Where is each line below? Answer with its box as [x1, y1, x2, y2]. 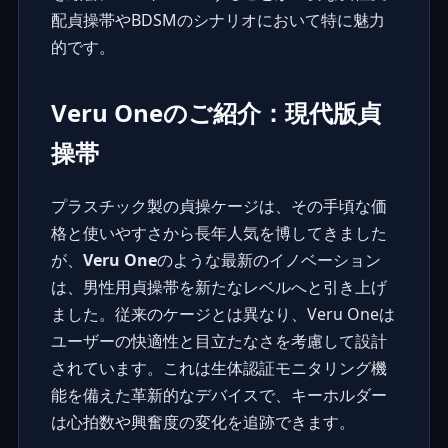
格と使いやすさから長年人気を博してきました [50, 221, 387, 244]
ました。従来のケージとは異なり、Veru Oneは [50, 302, 395, 325]
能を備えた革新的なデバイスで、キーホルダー [50, 383, 387, 406]
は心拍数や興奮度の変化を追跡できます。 [50, 410, 355, 433]
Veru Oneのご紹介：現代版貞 [50, 95, 381, 129]
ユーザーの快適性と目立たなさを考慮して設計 [50, 329, 387, 352]
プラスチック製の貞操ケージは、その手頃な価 [50, 194, 387, 217]
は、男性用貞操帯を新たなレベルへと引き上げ [50, 275, 387, 298]
